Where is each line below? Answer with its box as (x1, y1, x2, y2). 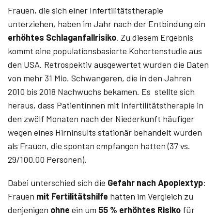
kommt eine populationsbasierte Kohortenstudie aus (8, 46, 202, 56)
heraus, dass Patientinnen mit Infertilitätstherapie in (8, 100, 203, 110)
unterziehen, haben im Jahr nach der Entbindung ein (8, 18, 205, 29)
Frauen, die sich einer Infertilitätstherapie (8, 5, 163, 15)
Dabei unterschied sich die (8, 177, 106, 188)
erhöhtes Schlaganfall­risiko (8, 32, 116, 43)
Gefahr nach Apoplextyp (106, 177, 203, 188)
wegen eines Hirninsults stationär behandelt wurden (8, 127, 202, 138)
